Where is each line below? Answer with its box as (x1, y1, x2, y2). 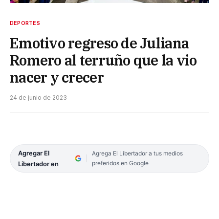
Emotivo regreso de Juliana (10, 33, 189, 52)
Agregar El (18, 149, 49, 157)
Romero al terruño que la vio (10, 50, 197, 69)
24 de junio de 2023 (10, 93, 67, 101)
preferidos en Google (91, 159, 149, 167)
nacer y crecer (10, 67, 104, 87)
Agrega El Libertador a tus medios (91, 149, 183, 157)
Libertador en (18, 159, 59, 168)
